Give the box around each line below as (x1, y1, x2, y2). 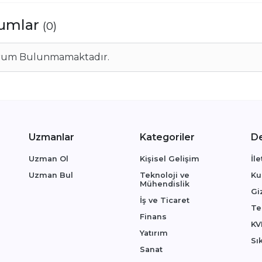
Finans (140, 212, 167, 222)
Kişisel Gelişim (140, 154, 199, 164)
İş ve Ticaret (140, 196, 189, 205)
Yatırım (140, 229, 168, 238)
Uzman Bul (29, 171, 73, 180)
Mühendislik (140, 180, 189, 189)
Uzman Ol (29, 154, 68, 164)
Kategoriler (140, 132, 195, 143)
